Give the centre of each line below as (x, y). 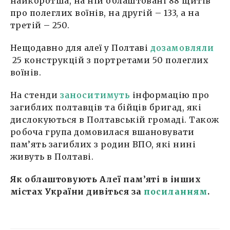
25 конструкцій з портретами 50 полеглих (110, 60)
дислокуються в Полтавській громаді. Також (115, 119)
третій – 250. (40, 25)
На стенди (35, 95)
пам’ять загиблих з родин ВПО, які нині (103, 144)
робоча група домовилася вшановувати (102, 132)
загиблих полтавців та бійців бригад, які (106, 107)
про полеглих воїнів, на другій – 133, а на (105, 13)
